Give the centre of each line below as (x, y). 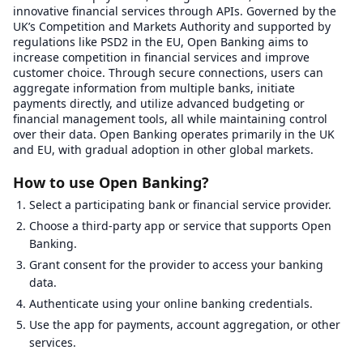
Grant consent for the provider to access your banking (176, 265)
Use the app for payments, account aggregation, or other (185, 325)
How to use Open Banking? (111, 182)
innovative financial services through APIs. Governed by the (175, 11)
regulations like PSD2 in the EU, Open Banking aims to (160, 42)
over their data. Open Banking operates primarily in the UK (174, 134)
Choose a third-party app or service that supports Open (180, 226)
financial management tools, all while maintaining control (170, 119)
